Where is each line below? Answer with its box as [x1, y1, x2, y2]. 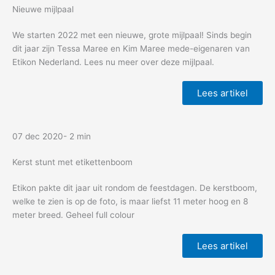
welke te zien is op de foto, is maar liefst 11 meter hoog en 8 [12, 196, 248, 206]
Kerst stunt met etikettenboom [12, 157, 133, 167]
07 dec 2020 [12, 131, 63, 141]
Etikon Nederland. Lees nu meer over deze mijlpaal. [12, 56, 214, 67]
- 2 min [63, 131, 91, 141]
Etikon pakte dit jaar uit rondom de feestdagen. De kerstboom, [12, 182, 257, 193]
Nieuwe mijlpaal [12, 4, 74, 14]
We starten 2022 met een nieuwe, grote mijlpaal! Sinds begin [12, 29, 252, 40]
